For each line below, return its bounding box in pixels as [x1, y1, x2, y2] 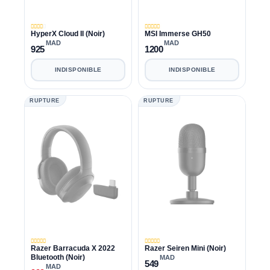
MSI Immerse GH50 [145, 29, 211, 38]
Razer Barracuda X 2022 [31, 243, 115, 253]
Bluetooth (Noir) [31, 253, 85, 262]
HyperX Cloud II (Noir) [31, 29, 105, 38]
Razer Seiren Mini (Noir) [145, 243, 226, 253]
